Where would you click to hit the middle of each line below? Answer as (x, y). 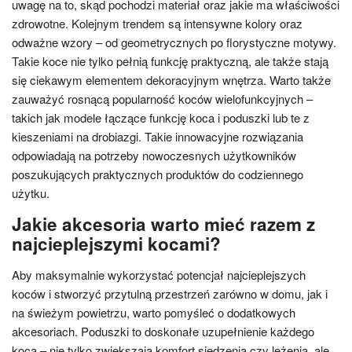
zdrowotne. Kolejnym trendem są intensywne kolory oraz (157, 23)
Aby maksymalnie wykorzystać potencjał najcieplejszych (159, 275)
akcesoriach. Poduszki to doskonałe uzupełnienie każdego (163, 331)
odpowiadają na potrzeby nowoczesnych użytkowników (154, 155)
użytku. (31, 193)
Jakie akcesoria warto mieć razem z (163, 224)
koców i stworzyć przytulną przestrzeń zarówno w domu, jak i (170, 293)
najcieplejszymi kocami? (116, 244)
